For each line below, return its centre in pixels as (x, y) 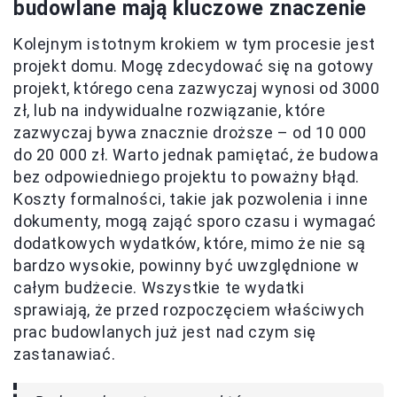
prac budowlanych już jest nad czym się (165, 332)
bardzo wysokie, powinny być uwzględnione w (187, 266)
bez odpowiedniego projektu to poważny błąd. (187, 177)
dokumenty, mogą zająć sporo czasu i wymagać (195, 222)
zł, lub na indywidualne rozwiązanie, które (170, 111)
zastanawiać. (65, 354)
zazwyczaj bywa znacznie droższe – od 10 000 (190, 133)
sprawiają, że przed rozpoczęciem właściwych (189, 310)
